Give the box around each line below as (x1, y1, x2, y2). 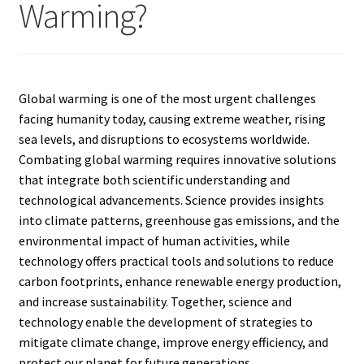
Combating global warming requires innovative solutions (18, 151, 336, 168)
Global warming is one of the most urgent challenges (18, 90, 316, 107)
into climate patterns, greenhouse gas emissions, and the (18, 212, 340, 229)
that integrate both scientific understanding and (18, 171, 290, 188)
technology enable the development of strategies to (18, 314, 313, 331)
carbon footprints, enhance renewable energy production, (18, 273, 341, 290)
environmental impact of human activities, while (18, 232, 290, 249)
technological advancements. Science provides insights (18, 192, 324, 209)
